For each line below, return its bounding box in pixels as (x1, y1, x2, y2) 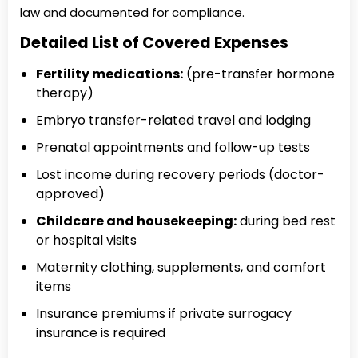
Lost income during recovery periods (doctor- (36, 165, 324, 184)
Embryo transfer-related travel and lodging (36, 110, 311, 129)
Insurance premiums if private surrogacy (36, 304, 292, 323)
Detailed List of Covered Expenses (20, 31, 288, 54)
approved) (36, 184, 105, 203)
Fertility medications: (36, 64, 183, 83)
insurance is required (36, 323, 165, 342)
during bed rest (237, 211, 336, 230)
